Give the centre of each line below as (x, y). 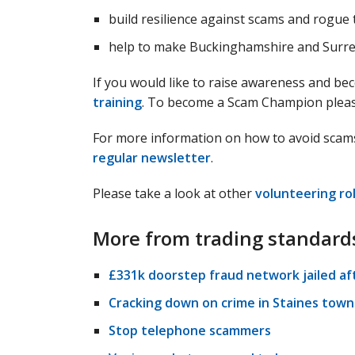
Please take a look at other (174, 193)
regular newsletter (152, 158)
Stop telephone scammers (190, 330)
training (117, 102)
